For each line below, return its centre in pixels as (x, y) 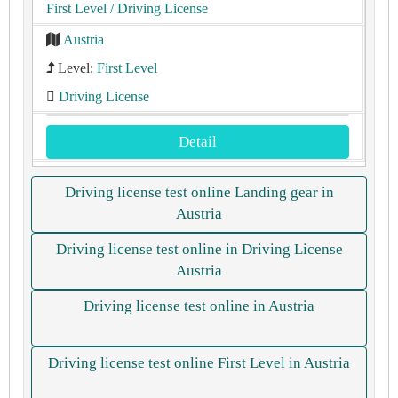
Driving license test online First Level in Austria (199, 363)
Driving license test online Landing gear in (199, 192)
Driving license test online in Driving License (199, 249)
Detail (198, 142)
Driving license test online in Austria (199, 306)
